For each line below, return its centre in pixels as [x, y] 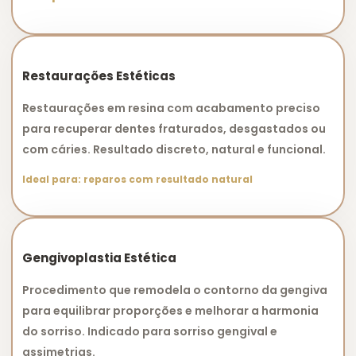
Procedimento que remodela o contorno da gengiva [175, 290]
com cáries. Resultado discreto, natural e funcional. [174, 149]
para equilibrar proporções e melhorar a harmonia [170, 310]
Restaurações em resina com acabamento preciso [171, 108]
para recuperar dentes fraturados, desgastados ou [174, 128]
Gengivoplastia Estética [99, 257]
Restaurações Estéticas [99, 75]
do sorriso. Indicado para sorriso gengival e [150, 331]
